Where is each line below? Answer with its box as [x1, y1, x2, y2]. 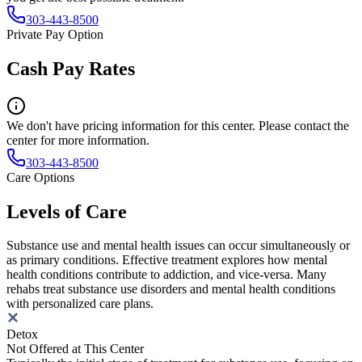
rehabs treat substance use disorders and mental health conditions [6, 282, 335, 297]
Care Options [6, 170, 74, 184]
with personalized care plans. [6, 297, 154, 311]
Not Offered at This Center [6, 342, 144, 356]
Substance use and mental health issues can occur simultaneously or [6, 238, 350, 253]
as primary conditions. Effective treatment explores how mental [6, 253, 327, 267]
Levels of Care [6, 200, 127, 222]
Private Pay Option [6, 27, 103, 41]
